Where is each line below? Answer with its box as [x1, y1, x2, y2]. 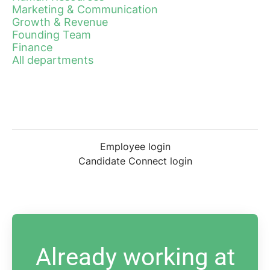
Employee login [99, 140, 171, 152]
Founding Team [12, 28, 91, 41]
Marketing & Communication [12, 2, 158, 16]
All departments [12, 53, 93, 66]
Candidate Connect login [78, 154, 192, 167]
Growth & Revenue [12, 15, 108, 28]
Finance [12, 40, 52, 54]
